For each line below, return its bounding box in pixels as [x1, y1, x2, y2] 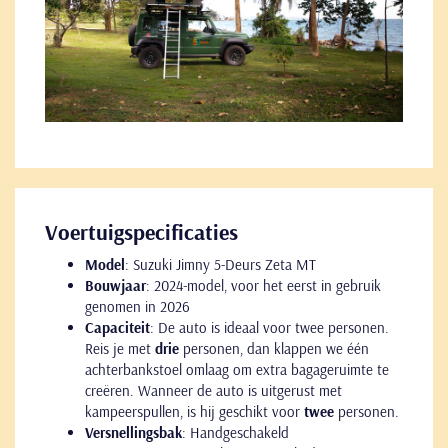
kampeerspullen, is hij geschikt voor [85, 401, 304, 421]
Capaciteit [85, 317, 150, 337]
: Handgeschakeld [182, 422, 289, 442]
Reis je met [85, 338, 155, 358]
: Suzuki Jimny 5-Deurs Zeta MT [125, 254, 316, 274]
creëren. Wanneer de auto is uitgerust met [85, 380, 342, 400]
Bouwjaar [85, 275, 146, 295]
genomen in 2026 [85, 296, 190, 316]
